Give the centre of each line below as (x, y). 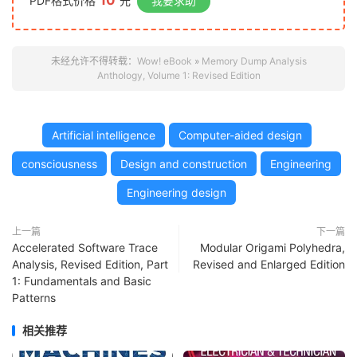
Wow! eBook (164, 61)
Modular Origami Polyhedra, (273, 247)
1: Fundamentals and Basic (82, 281)
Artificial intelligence (103, 135)
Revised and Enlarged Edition (269, 264)
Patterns (34, 298)
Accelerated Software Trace (85, 247)
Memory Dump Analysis (254, 61)
